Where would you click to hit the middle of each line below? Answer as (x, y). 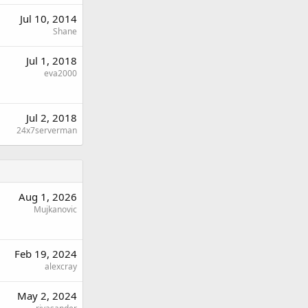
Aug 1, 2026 (48, 196)
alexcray (61, 266)
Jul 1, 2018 (52, 60)
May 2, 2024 (47, 295)
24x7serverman (47, 130)
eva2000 (60, 73)
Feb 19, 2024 (46, 253)
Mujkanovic (55, 209)
